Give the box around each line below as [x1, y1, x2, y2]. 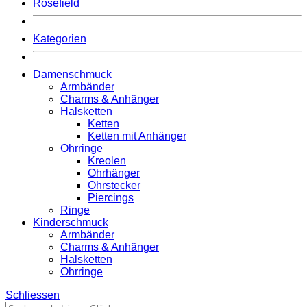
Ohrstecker [88, 180, 140, 192]
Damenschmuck [33, 69, 112, 81]
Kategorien [33, 33, 86, 45]
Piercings [88, 192, 134, 204]
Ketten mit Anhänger [88, 130, 186, 143]
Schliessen [5, 289, 60, 302]
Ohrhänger [88, 167, 140, 180]
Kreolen [88, 155, 126, 167]
